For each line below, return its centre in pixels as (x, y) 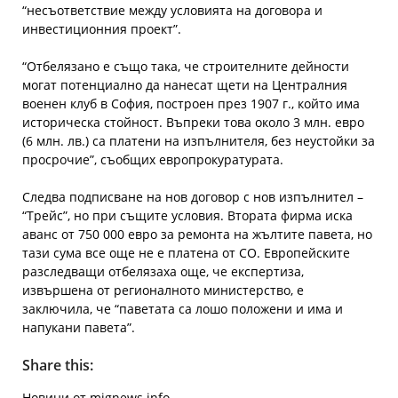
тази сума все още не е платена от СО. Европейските (186, 253)
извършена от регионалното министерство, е (163, 290)
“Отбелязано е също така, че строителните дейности (186, 66)
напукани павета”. (79, 327)
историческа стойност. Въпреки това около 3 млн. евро (193, 122)
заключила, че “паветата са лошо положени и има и (183, 309)
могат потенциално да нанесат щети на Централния (185, 85)
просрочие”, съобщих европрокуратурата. (153, 159)
